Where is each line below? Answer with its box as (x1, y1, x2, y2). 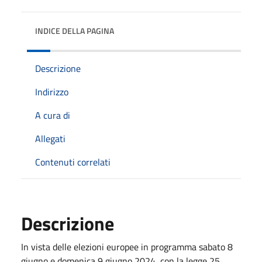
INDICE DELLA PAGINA (35, 24, 114, 37)
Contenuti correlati (35, 154, 111, 169)
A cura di (35, 108, 70, 122)
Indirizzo (35, 84, 68, 99)
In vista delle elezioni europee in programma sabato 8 (21, 239, 233, 254)
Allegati (35, 131, 65, 146)
